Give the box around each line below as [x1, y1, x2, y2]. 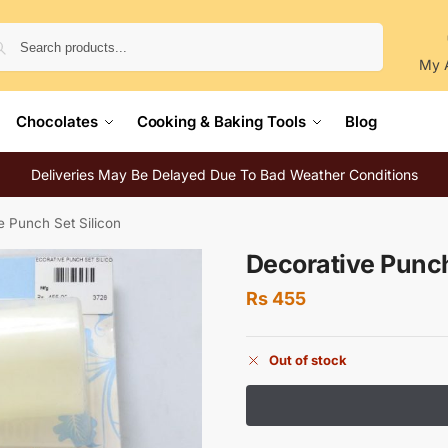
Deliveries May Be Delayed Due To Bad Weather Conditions [30, 166, 418, 183]
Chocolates [16, 112, 98, 131]
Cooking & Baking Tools [136, 112, 306, 131]
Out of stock [268, 352, 347, 369]
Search [335, 23, 377, 39]
